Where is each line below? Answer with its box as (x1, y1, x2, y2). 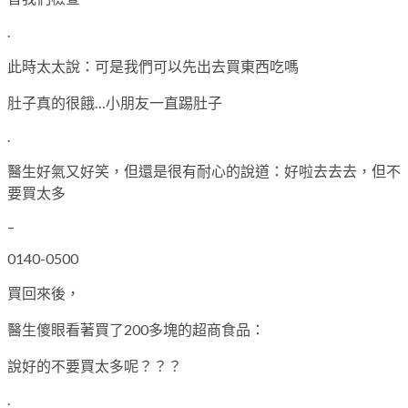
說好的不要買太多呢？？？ (7, 356, 182, 374)
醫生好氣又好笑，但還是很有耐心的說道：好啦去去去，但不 (7, 161, 401, 179)
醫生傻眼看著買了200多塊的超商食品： (7, 320, 265, 338)
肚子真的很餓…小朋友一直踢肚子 (7, 93, 222, 111)
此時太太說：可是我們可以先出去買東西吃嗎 (7, 56, 299, 75)
